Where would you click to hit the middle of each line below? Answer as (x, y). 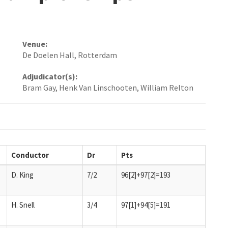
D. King (22, 175)
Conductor (30, 155)
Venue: (35, 44)
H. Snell (23, 205)
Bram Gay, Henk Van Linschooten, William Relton (108, 88)
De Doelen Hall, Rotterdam (70, 55)
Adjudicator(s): (50, 77)
